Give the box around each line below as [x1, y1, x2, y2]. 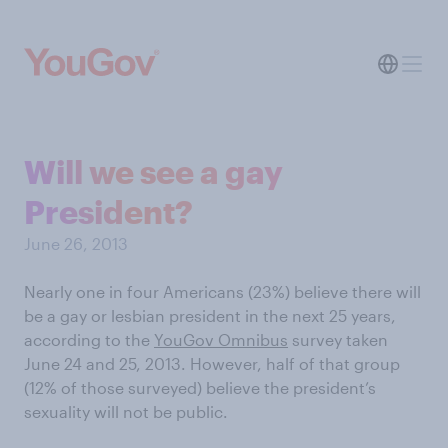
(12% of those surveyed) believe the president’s [24, 378, 376, 397]
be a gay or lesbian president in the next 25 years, [24, 306, 396, 325]
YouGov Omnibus [154, 330, 288, 349]
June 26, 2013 [24, 234, 128, 253]
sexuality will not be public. [24, 402, 228, 421]
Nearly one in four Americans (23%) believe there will [24, 282, 421, 301]
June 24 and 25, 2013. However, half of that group [24, 354, 400, 373]
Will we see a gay [24, 153, 283, 190]
